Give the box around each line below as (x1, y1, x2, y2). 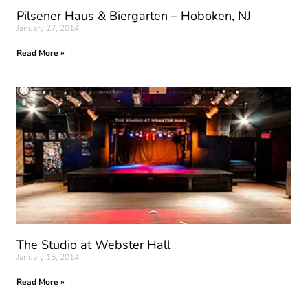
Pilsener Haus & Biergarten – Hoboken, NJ (16, 8, 251, 24)
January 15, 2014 (16, 252, 79, 263)
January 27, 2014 (16, 23, 79, 34)
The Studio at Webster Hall (16, 236, 170, 253)
